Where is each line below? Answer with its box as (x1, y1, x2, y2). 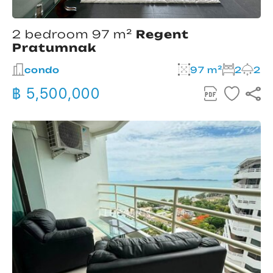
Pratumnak (12, 41, 96, 55)
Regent (136, 27, 189, 41)
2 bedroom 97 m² (12, 27, 136, 41)
